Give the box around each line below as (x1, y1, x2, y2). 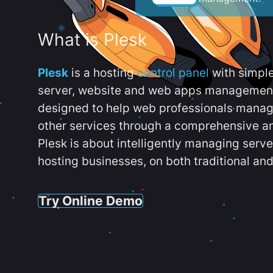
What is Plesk (38, 29, 147, 51)
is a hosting (68, 66, 137, 80)
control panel (137, 66, 209, 80)
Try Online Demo (38, 192, 143, 208)
